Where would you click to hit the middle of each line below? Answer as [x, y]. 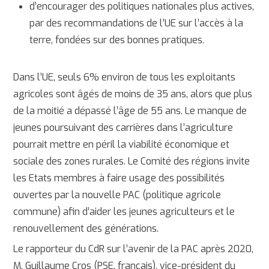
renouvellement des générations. [86, 229]
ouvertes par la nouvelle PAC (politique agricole [117, 195]
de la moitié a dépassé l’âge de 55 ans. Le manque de [130, 111]
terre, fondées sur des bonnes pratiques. [116, 40]
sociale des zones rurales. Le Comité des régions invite [132, 162]
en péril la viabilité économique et [156, 145]
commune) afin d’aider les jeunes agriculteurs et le [124, 212]
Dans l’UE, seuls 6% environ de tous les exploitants [125, 77]
